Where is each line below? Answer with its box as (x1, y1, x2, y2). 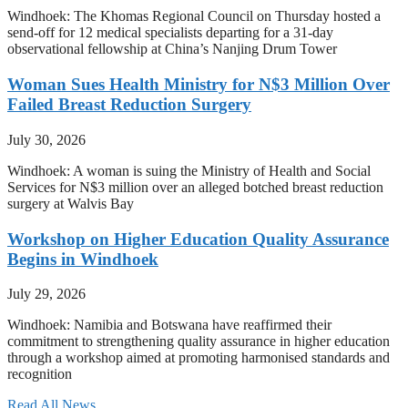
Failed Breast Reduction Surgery (7, 95, 251, 115)
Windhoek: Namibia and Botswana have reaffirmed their (7, 317, 331, 333)
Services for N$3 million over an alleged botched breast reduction (7, 178, 383, 195)
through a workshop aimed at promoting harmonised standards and (7, 350, 390, 366)
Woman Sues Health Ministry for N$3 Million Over (7, 75, 390, 95)
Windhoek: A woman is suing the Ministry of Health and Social (7, 162, 371, 178)
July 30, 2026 (7, 131, 86, 148)
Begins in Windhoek (7, 249, 158, 269)
